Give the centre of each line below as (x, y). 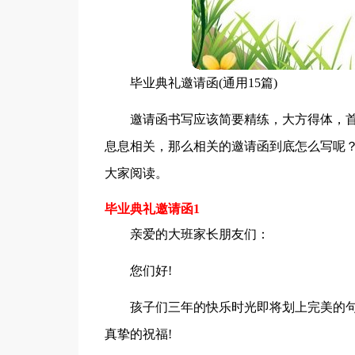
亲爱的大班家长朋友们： (199, 234)
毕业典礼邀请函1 (152, 209)
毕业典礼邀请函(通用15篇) (203, 83)
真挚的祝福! (138, 334)
